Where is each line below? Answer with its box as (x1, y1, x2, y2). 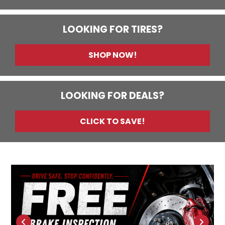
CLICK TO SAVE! (80, 115, 145, 127)
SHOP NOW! (88, 49, 137, 61)
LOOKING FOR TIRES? (62, 22, 163, 36)
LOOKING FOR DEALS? (61, 88, 164, 102)
